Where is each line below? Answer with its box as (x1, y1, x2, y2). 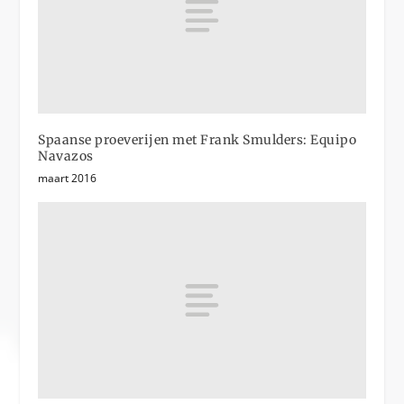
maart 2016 (38, 170, 97, 187)
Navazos (38, 148, 94, 165)
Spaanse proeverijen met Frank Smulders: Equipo (38, 132, 357, 149)
